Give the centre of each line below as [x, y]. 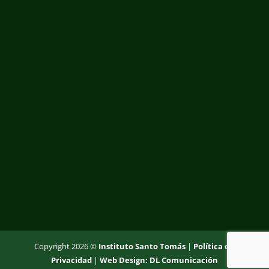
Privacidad [71, 260]
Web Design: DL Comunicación [159, 260]
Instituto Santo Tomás [142, 246]
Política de [214, 246]
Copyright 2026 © [67, 246]
